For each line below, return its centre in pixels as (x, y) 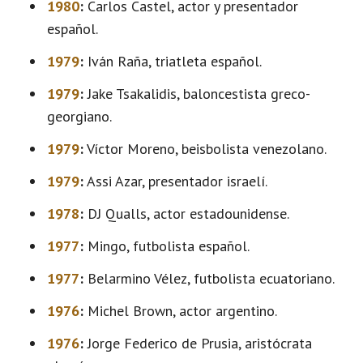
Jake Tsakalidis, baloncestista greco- (197, 94)
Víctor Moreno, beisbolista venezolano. (205, 149)
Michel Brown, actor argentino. (180, 311)
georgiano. (79, 116)
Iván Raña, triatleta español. (173, 61)
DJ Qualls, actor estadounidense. (186, 214)
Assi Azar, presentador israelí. (175, 181)
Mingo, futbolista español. (167, 246)
